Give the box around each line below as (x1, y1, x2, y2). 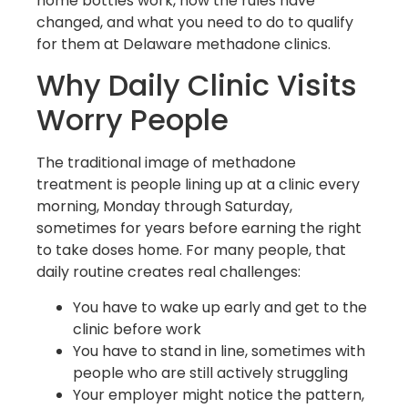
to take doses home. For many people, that (36, 240, 346, 261)
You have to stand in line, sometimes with (73, 340, 365, 362)
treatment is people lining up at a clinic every (36, 174, 360, 196)
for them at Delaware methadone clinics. (36, 33, 331, 55)
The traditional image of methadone (36, 152, 296, 174)
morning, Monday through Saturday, (36, 196, 292, 218)
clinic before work (73, 318, 201, 340)
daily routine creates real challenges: (36, 261, 301, 283)
